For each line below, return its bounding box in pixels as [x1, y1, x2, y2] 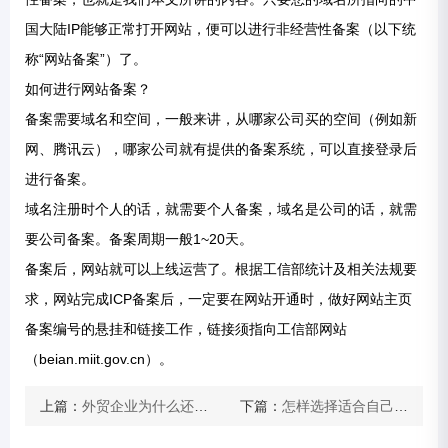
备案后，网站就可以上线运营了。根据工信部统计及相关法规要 [25, 261, 417, 278]
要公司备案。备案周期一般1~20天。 [25, 231, 253, 248]
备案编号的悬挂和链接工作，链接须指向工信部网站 [25, 321, 347, 338]
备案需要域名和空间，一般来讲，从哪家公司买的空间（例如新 [25, 111, 417, 128]
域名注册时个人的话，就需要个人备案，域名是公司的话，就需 [25, 201, 417, 218]
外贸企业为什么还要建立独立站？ [82, 398, 194, 415]
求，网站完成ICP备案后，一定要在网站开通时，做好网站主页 [25, 291, 412, 308]
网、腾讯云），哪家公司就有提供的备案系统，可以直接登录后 [25, 141, 417, 158]
